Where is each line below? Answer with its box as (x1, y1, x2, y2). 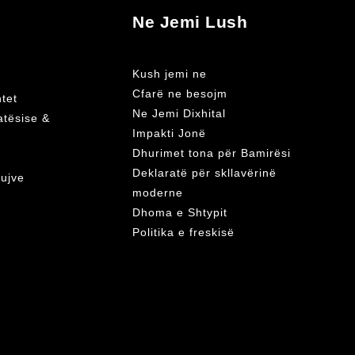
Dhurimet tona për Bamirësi (132, 147, 291, 159)
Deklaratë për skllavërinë (132, 166, 277, 179)
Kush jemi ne (132, 67, 207, 80)
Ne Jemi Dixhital (132, 107, 226, 120)
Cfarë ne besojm (132, 87, 227, 100)
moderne (132, 186, 183, 199)
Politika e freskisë (132, 226, 235, 239)
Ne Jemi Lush (132, 12, 247, 31)
